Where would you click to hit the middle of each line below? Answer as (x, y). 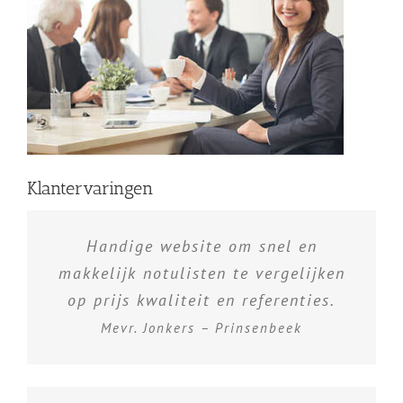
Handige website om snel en (201, 246)
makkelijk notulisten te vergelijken (201, 273)
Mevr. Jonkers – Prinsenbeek (201, 328)
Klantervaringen (90, 188)
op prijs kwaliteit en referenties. (201, 300)
